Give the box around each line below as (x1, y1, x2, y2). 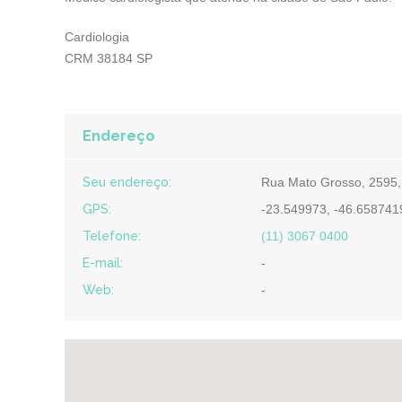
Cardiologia (65, 30, 129, 44)
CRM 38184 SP (65, 51, 153, 66)
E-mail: (83, 256, 123, 270)
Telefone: (83, 229, 141, 243)
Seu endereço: (83, 175, 171, 189)
